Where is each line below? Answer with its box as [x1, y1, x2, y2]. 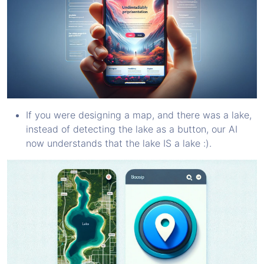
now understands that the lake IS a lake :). [26, 137, 212, 149]
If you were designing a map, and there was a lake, [26, 108, 252, 121]
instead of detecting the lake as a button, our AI [26, 123, 237, 135]
